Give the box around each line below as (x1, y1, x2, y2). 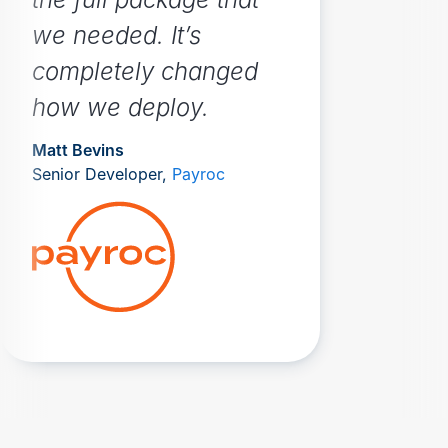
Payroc (172, 163, 225, 184)
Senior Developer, (32, 163, 172, 184)
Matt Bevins (32, 139, 124, 160)
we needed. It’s (32, 20, 201, 50)
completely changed (32, 56, 258, 86)
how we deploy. (32, 92, 209, 122)
